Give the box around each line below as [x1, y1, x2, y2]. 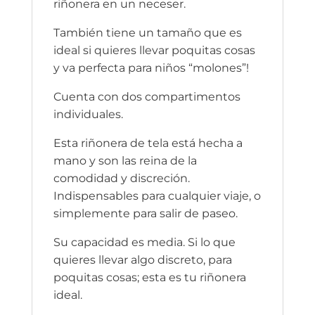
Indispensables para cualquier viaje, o [53, 188, 261, 202]
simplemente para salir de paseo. [53, 206, 238, 220]
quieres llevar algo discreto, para [53, 252, 232, 266]
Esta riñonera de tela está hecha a [53, 136, 243, 150]
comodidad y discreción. [53, 171, 190, 185]
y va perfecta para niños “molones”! [53, 60, 249, 75]
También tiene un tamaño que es [53, 25, 242, 39]
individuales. [53, 107, 123, 121]
